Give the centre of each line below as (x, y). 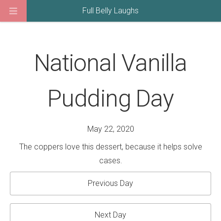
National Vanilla (110, 63)
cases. (110, 161)
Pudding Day (110, 98)
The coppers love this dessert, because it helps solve (110, 147)
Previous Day (110, 183)
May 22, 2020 (110, 129)
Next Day (110, 215)
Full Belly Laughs (110, 11)
